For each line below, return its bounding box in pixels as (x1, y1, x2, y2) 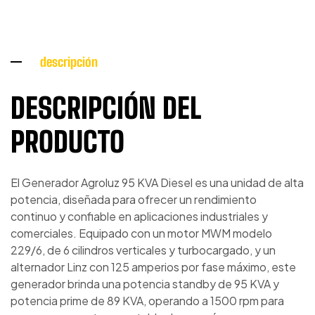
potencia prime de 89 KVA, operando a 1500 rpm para (11, 292, 284, 308)
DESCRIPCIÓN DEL (11, 91, 201, 126)
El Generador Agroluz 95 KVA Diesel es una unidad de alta (11, 174, 304, 190)
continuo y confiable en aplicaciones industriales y (11, 208, 268, 224)
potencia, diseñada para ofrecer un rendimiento (11, 191, 257, 207)
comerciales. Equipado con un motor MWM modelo (11, 225, 272, 240)
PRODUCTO (11, 125, 124, 160)
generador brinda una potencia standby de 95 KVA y (11, 276, 279, 291)
